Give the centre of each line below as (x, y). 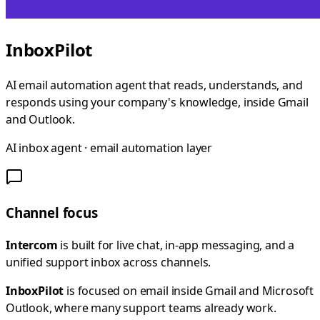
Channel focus (52, 213)
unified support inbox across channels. (109, 262)
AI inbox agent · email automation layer (109, 148)
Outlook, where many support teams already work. (141, 307)
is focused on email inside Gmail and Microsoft (189, 290)
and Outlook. (40, 120)
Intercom (32, 245)
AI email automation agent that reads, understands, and (154, 85)
